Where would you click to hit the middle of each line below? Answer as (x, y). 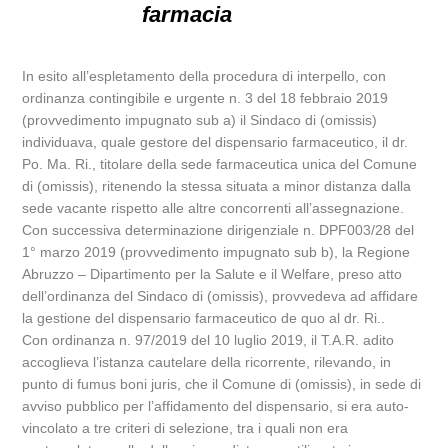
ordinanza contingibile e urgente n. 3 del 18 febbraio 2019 (205, 98)
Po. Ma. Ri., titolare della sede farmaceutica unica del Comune (220, 164)
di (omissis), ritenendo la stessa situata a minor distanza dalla (217, 186)
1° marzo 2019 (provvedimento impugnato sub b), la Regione (216, 252)
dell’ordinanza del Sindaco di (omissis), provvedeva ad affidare (220, 296)
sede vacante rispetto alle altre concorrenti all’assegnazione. (213, 208)
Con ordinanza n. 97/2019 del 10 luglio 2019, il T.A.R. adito (208, 340)
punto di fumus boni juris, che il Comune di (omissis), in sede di (222, 384)
